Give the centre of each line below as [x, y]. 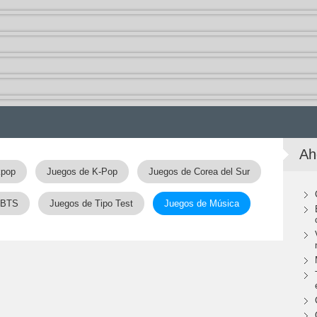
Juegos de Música [202, 203]
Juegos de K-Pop [82, 172]
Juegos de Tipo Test [91, 203]
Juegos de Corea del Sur [199, 172]
